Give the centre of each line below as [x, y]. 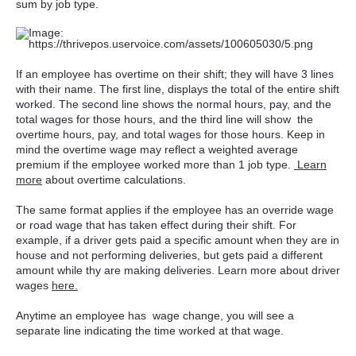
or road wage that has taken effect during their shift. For [156, 225]
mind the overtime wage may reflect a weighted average [157, 150]
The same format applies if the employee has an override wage [175, 210]
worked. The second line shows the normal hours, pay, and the [174, 104]
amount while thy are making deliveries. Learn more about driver [178, 271]
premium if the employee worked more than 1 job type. [155, 165]
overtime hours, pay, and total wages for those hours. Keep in [170, 135]
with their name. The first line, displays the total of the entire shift [178, 89]
